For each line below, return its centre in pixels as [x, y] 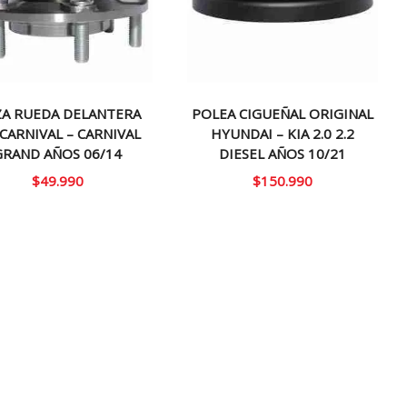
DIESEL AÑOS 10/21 [283, 153]
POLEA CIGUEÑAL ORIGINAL [283, 113]
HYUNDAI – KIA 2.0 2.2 [283, 133]
